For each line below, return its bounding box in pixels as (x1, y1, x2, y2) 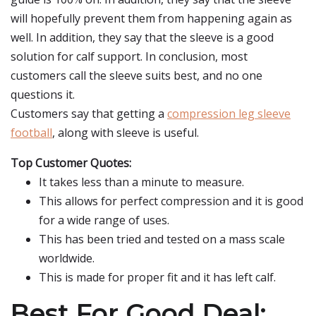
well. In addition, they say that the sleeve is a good (11, 30, 274, 45)
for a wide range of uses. (39, 212, 169, 228)
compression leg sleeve (167, 106, 291, 121)
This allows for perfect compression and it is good (39, 193, 303, 209)
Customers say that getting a (11, 106, 167, 121)
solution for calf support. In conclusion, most (11, 49, 248, 64)
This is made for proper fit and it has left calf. (39, 269, 276, 285)
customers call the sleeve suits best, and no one (11, 68, 262, 83)
